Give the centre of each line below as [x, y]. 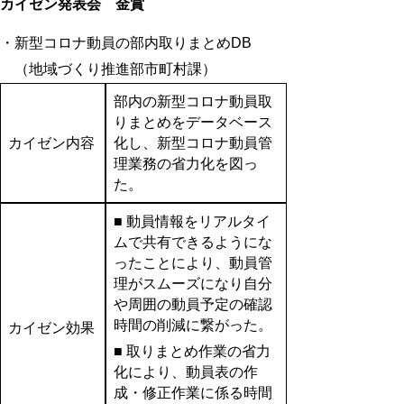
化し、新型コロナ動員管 [193, 142]
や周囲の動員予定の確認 [193, 304]
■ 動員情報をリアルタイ [192, 221]
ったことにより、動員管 [193, 262]
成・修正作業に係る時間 [193, 392]
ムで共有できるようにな [193, 242]
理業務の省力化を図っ [185, 163]
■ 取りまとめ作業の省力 [192, 351]
